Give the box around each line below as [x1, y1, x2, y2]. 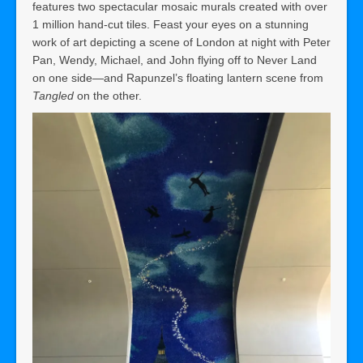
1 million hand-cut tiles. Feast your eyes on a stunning [32, 17, 309, 31]
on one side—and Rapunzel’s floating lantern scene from [32, 70, 323, 84]
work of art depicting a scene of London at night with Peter [32, 35, 331, 49]
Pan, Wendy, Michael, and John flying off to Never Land [32, 53, 317, 66]
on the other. [74, 88, 145, 102]
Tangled [32, 88, 74, 102]
